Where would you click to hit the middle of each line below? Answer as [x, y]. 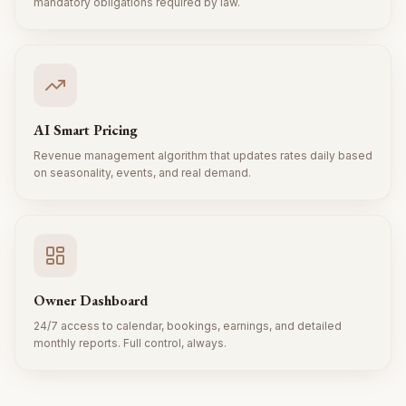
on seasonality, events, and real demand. [142, 173]
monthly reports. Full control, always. [130, 343]
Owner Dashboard [91, 300]
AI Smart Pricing [86, 130]
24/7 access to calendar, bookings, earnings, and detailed [188, 326]
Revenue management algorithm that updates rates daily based [203, 155]
